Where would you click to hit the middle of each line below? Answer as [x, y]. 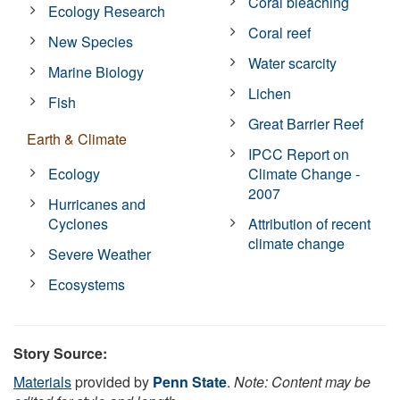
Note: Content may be [302, 381]
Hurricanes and [97, 204]
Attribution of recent [310, 223]
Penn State [190, 381]
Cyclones [79, 223]
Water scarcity [293, 62]
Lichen [270, 93]
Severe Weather [100, 254]
